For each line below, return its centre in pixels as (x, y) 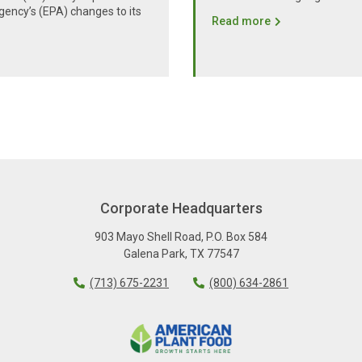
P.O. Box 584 (237, 236)
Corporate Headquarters (181, 208)
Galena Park (154, 253)
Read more (241, 21)
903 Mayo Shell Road (148, 236)
